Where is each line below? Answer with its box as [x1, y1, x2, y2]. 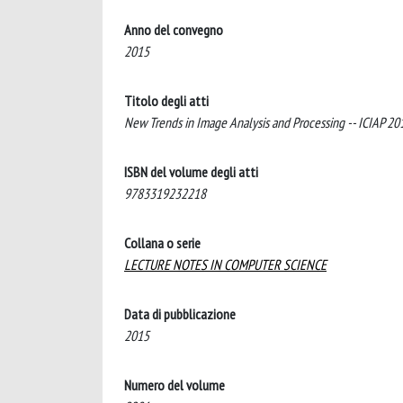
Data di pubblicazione [124, 304, 236, 323]
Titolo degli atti [124, 91, 209, 110]
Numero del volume [124, 375, 225, 394]
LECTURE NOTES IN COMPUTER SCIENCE [124, 255, 327, 273]
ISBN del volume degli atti [124, 162, 258, 181]
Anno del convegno [124, 20, 223, 39]
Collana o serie [124, 233, 201, 252]
